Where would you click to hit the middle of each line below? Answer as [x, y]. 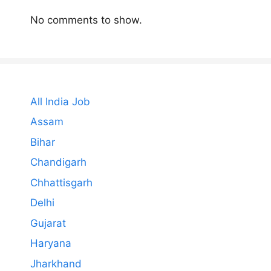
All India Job [60, 101]
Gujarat [48, 223]
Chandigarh [58, 162]
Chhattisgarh [61, 182]
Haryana [51, 243]
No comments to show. [86, 20]
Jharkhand [56, 263]
